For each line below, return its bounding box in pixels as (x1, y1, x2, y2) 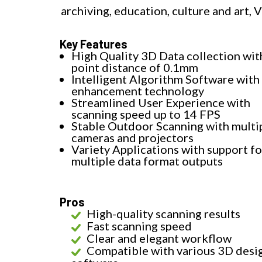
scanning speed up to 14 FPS (71, 106, 220, 121)
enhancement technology (71, 83, 204, 98)
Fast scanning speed (87, 218, 192, 233)
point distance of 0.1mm (71, 60, 198, 74)
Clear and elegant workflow (87, 230, 232, 245)
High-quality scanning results (87, 206, 240, 220)
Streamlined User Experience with (71, 95, 250, 109)
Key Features (60, 36, 127, 51)
